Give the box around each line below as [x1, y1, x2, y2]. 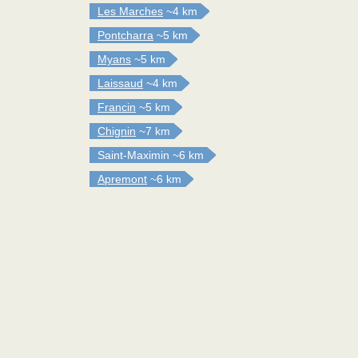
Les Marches [97, 5, 163, 18]
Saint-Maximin [97, 149, 169, 161]
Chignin [97, 125, 136, 137]
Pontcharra [97, 29, 153, 42]
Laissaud [97, 77, 143, 89]
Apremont [97, 173, 147, 185]
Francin [97, 101, 136, 113]
